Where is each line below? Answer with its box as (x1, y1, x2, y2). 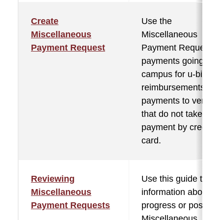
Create (31, 16, 58, 26)
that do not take (141, 109, 202, 119)
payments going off (141, 56, 216, 66)
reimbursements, (141, 82, 207, 92)
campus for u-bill (141, 69, 206, 79)
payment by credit (141, 122, 211, 132)
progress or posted (141, 200, 215, 210)
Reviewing (31, 174, 75, 184)
